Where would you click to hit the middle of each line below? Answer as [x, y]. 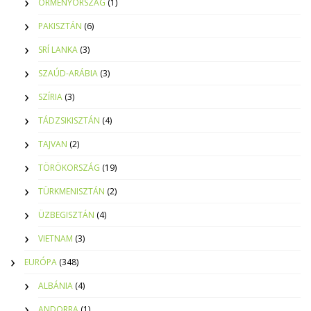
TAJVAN [53, 144]
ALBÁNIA [56, 286]
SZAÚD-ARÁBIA [68, 74]
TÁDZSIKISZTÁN [69, 121]
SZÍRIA [50, 97]
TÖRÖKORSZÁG [69, 168]
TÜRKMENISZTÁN [72, 192]
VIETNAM [56, 239]
